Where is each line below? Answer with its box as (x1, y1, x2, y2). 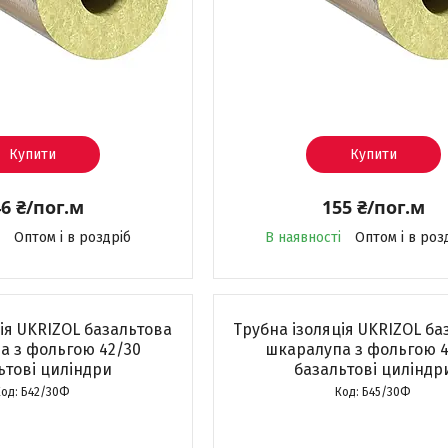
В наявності (264, 229, 341, 246)
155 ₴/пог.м (321, 195, 425, 219)
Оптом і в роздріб (13, 229, 131, 246)
